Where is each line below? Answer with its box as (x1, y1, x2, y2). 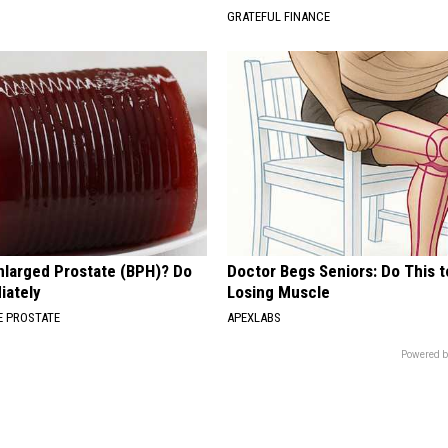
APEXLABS (227, 309, 282, 325)
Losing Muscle (227, 281, 331, 302)
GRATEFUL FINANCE (227, 8, 331, 24)
